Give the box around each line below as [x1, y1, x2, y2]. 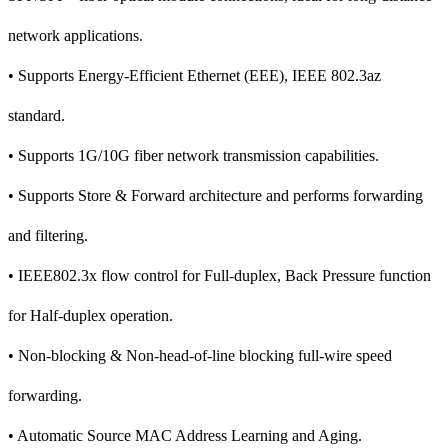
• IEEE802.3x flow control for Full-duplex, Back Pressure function [8, 266, 431, 284]
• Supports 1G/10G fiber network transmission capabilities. [8, 146, 379, 164]
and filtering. [8, 226, 88, 244]
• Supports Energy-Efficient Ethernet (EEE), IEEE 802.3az [8, 66, 381, 84]
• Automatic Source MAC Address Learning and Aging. [8, 426, 362, 444]
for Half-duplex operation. [8, 306, 173, 324]
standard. [8, 106, 65, 124]
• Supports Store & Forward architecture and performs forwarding [8, 186, 423, 204]
